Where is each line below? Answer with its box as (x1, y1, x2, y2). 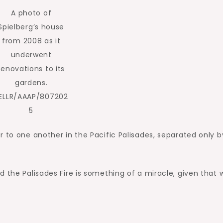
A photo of (11, 8, 52, 18)
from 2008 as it (2, 36, 61, 46)
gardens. (14, 78, 48, 88)
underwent (10, 50, 52, 60)
